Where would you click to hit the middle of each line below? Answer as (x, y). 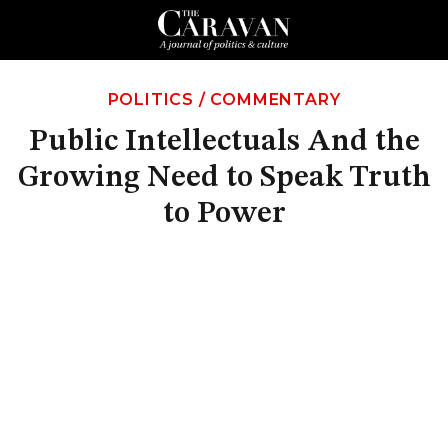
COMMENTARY (275, 99)
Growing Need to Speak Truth (224, 178)
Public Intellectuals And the (224, 142)
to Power (224, 214)
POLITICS (150, 99)
